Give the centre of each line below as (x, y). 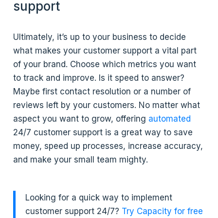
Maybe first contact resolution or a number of (102, 91)
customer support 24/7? (74, 211)
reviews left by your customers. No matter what (107, 105)
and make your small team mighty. (81, 159)
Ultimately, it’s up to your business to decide (100, 37)
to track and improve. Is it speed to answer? (99, 78)
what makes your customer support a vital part (105, 50)
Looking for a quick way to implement (99, 197)
